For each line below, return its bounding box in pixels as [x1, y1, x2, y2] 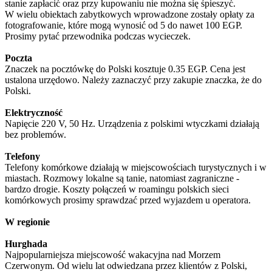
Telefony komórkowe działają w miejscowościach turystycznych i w [5, 162, 267, 173]
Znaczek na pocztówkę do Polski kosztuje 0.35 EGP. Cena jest [5, 64, 245, 75]
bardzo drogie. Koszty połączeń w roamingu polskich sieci [5, 184, 229, 195]
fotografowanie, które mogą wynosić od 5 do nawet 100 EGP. [5, 20, 242, 31]
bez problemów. [5, 129, 66, 140]
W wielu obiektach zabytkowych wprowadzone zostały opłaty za [5, 9, 254, 20]
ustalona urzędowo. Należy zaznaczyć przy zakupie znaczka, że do [5, 75, 262, 86]
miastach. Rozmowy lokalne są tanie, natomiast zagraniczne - [5, 173, 239, 184]
